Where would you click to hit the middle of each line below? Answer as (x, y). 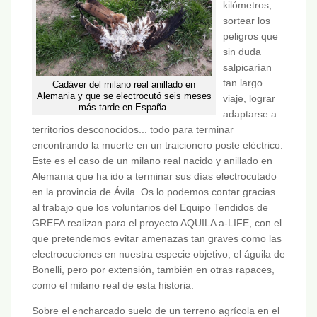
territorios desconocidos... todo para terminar (133, 130)
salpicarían (247, 68)
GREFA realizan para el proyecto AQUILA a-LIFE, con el (157, 223)
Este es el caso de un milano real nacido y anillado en (152, 161)
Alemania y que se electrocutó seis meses (124, 96)
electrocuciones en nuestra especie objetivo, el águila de (158, 254)
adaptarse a (250, 114)
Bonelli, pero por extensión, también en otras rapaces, (153, 270)
